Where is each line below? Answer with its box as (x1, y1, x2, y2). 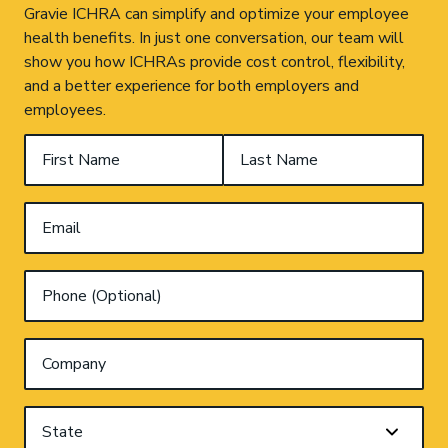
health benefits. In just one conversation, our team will (24, 26, 404, 49)
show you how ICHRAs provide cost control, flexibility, (24, 50, 405, 73)
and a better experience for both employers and (24, 74, 359, 97)
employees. (24, 98, 106, 121)
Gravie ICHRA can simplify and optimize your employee (24, 2, 409, 25)
